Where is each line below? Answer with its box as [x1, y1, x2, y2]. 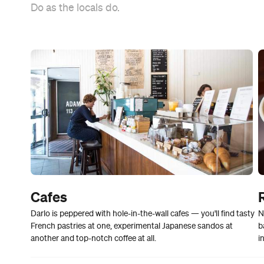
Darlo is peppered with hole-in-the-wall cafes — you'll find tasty [31, 209, 255, 218]
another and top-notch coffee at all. [31, 234, 156, 243]
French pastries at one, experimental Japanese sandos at [31, 222, 233, 230]
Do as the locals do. [31, 2, 120, 14]
